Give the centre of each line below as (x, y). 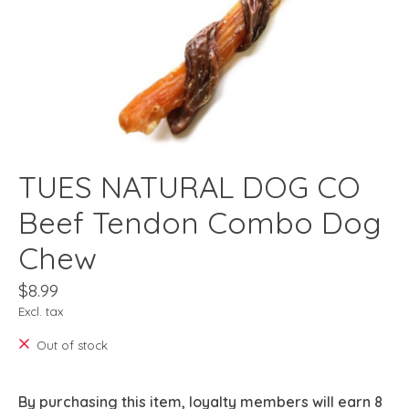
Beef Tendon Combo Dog (200, 222)
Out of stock (72, 346)
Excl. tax (41, 312)
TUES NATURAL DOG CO (189, 186)
